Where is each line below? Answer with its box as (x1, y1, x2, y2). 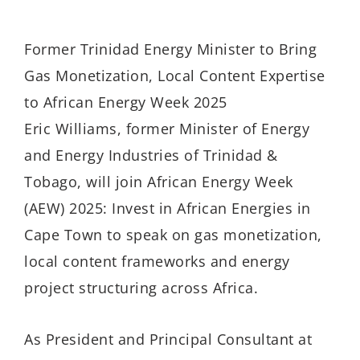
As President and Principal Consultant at (24, 329, 312, 350)
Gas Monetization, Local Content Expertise (24, 65, 325, 85)
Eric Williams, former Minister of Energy (24, 118, 309, 138)
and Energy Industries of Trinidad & (24, 145, 278, 165)
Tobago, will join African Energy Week (24, 171, 293, 191)
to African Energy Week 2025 (24, 92, 227, 112)
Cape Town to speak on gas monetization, (24, 224, 322, 244)
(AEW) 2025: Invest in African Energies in (24, 198, 311, 218)
